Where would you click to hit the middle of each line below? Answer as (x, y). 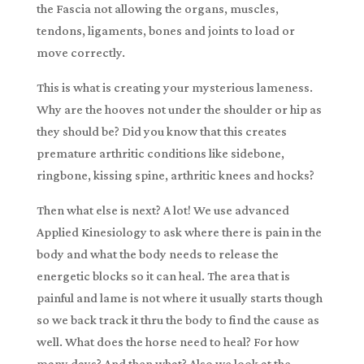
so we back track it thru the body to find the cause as (178, 319)
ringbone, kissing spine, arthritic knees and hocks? (175, 175)
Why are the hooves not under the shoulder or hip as (179, 109)
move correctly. (80, 52)
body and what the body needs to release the (157, 253)
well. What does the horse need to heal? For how (167, 341)
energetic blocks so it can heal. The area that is (163, 275)
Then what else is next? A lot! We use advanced (162, 210)
